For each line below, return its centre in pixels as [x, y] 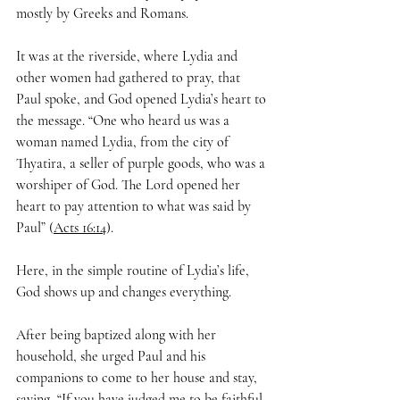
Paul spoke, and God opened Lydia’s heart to [143, 100]
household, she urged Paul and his [112, 357]
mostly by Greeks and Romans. [102, 14]
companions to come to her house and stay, [138, 378]
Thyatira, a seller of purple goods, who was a [142, 164]
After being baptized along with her [118, 335]
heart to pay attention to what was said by [135, 207]
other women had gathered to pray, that [130, 78]
